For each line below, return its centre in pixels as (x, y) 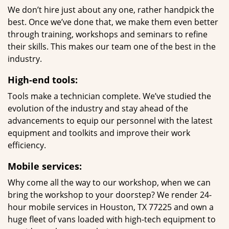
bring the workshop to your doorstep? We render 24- (110, 195)
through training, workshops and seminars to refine (108, 34)
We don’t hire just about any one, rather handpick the (111, 10)
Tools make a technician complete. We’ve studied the (109, 96)
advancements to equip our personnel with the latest (110, 121)
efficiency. (27, 145)
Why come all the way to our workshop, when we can (109, 182)
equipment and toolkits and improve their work (99, 133)
